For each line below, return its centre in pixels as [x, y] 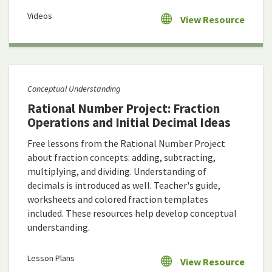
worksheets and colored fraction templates [118, 199]
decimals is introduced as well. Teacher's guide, [124, 185]
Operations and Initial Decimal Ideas [129, 123]
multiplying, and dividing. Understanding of [117, 172]
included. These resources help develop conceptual [132, 213]
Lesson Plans [51, 258]
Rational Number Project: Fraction [124, 109]
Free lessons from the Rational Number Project [126, 144]
